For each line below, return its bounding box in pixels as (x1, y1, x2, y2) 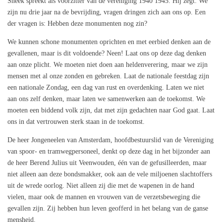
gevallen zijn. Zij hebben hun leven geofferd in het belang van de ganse (7, 205, 208, 213)
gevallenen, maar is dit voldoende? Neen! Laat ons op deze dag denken (7, 50, 206, 57)
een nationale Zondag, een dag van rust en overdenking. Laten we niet (7, 84, 204, 92)
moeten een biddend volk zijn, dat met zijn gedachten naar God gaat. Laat (7, 107, 215, 114)
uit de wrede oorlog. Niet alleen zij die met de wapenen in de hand (7, 182, 194, 190)
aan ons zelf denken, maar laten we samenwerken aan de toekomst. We (7, 95, 205, 103)
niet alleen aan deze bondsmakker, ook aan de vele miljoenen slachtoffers (7, 170, 212, 178)
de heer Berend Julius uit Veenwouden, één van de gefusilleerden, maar (7, 159, 207, 167)
